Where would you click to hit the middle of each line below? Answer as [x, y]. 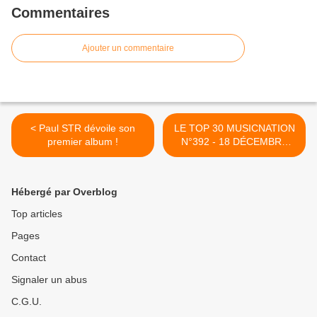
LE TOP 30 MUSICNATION [234, 128]
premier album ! [83, 142]
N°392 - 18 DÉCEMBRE [234, 142]
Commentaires [60, 13]
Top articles [37, 214]
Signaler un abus [49, 280]
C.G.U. [27, 302]
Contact [29, 258]
